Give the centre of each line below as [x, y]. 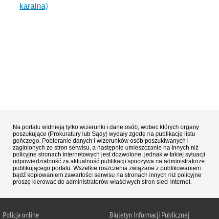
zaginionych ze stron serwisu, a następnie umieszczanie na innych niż [106, 148]
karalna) [34, 6]
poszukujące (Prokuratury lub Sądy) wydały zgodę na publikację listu [104, 134]
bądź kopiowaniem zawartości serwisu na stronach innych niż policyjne [107, 175]
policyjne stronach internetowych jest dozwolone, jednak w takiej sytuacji [109, 155]
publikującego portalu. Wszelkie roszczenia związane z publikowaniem [107, 168]
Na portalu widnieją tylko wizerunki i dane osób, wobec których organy [106, 127]
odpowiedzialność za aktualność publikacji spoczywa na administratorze [109, 162]
